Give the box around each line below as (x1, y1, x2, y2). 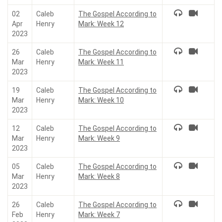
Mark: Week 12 (78, 20, 124, 28)
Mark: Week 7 (78, 211, 120, 219)
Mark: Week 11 (78, 58, 124, 66)
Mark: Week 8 (78, 172, 120, 180)
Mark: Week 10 (78, 96, 124, 104)
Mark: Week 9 (78, 134, 120, 142)
